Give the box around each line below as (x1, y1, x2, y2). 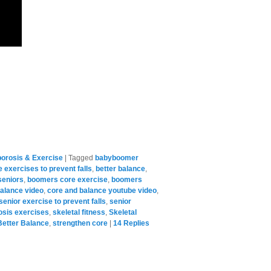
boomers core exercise (27, 175, 108, 184)
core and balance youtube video (47, 186, 157, 195)
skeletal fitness (53, 208, 105, 217)
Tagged (68, 154, 93, 163)
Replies (122, 219, 149, 228)
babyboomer (95, 154, 139, 163)
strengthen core (53, 219, 108, 228)
